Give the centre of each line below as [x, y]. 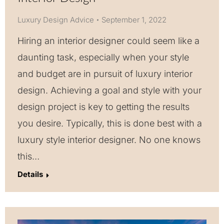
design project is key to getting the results [103, 107]
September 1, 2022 [134, 20]
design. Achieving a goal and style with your [109, 90]
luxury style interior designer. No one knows [109, 140]
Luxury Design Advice [56, 20]
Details [30, 174]
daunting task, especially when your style [103, 57]
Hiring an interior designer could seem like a [108, 41]
